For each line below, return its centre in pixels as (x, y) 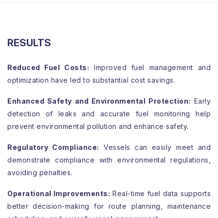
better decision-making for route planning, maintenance (109, 206)
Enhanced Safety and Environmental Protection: (99, 101)
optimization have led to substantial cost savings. (91, 80)
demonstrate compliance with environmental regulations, (109, 160)
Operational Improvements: (59, 193)
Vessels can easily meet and (155, 147)
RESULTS (29, 43)
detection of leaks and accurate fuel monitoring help (109, 114)
